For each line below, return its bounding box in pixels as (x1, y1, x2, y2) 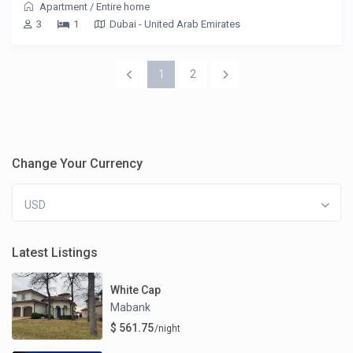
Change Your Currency (12, 156, 143, 172)
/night (152, 322, 181, 334)
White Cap (110, 283, 162, 296)
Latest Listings (12, 245, 98, 261)
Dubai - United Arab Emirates (110, 18, 241, 31)
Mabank (110, 300, 151, 314)
